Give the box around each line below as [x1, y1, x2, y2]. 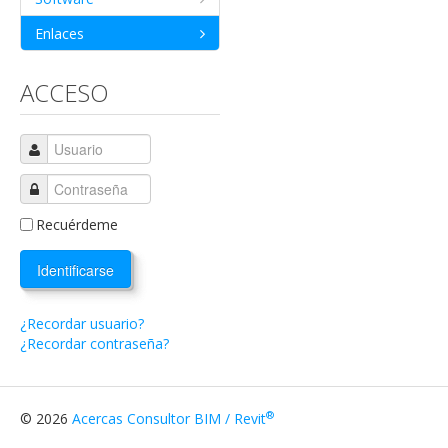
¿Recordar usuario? [20, 314, 144, 333]
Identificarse [37, 260, 114, 280]
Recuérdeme [36, 215, 118, 234]
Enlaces [35, 24, 84, 43]
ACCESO [20, 76, 109, 109]
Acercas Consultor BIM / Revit [72, 409, 266, 428]
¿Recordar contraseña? [20, 334, 169, 353]
